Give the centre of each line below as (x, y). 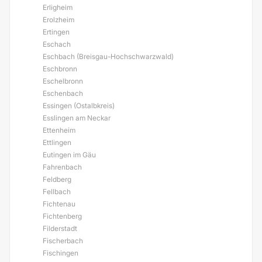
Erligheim (58, 7)
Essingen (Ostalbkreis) (79, 106)
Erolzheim (58, 20)
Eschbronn (60, 69)
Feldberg (57, 179)
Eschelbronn (63, 81)
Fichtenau (59, 204)
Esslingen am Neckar (77, 118)
